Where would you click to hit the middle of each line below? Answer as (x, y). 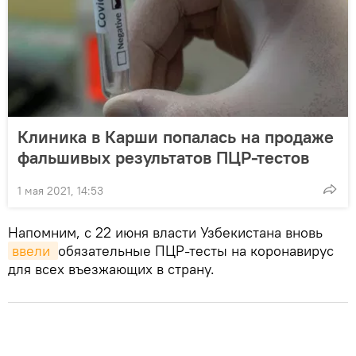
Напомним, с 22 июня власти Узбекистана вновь (165, 232)
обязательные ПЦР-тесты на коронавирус (196, 250)
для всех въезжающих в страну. (111, 269)
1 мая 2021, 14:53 (60, 190)
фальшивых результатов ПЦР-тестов (163, 157)
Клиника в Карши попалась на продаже (176, 136)
